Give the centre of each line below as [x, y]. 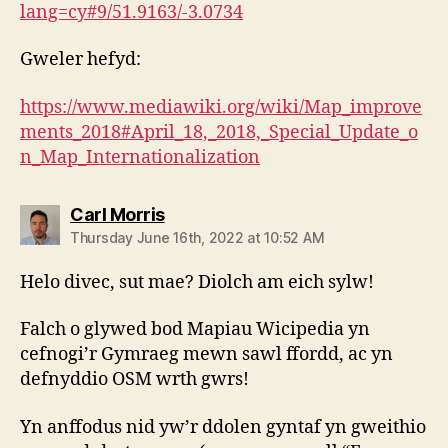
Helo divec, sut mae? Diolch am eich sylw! [197, 282]
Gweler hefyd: [80, 60]
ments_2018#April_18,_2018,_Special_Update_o [219, 132]
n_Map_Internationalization [140, 157]
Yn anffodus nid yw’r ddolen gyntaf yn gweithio [223, 427]
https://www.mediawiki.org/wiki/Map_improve [221, 107]
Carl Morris [117, 214]
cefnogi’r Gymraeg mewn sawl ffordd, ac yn [206, 355]
